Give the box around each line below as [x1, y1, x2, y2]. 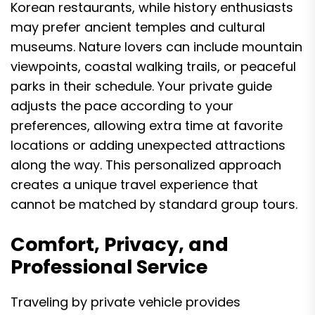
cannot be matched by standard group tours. [11, 195, 297, 213]
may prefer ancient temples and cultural [11, 18, 265, 36]
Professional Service [11, 254, 207, 280]
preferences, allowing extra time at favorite [11, 117, 283, 134]
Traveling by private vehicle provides [11, 293, 240, 311]
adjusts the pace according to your [11, 97, 233, 115]
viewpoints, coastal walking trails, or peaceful [11, 58, 296, 75]
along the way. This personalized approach [11, 156, 281, 174]
